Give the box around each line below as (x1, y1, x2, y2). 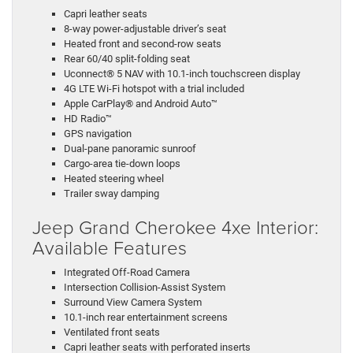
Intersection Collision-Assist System (64, 281, 225, 294)
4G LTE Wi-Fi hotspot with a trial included (64, 83, 244, 95)
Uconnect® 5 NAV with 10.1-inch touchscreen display (64, 68, 300, 80)
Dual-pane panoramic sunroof (64, 143, 196, 155)
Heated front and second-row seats (64, 38, 221, 50)
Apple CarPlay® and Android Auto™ (64, 98, 217, 110)
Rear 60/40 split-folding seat (64, 53, 190, 65)
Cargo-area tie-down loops (64, 158, 180, 170)
